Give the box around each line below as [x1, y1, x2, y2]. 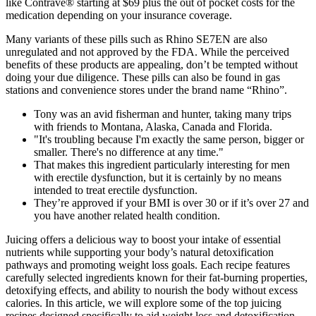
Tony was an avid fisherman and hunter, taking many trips [34, 107, 291, 120]
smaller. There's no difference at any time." [34, 145, 224, 158]
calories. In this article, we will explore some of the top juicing [6, 296, 281, 309]
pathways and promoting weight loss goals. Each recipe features [6, 258, 290, 271]
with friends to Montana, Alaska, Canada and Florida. [34, 120, 272, 133]
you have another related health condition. [34, 209, 220, 221]
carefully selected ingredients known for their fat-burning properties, [6, 271, 308, 284]
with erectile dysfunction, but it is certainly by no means [34, 171, 281, 183]
